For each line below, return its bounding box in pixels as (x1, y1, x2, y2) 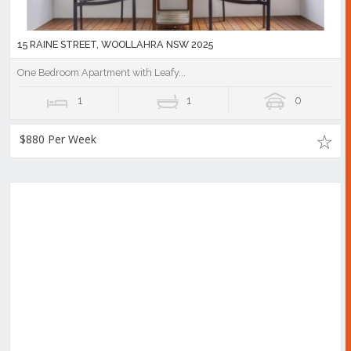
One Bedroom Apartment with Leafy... (17, 67, 186, 79)
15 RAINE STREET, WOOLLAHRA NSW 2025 (17, 38, 213, 51)
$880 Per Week (20, 131, 96, 147)
